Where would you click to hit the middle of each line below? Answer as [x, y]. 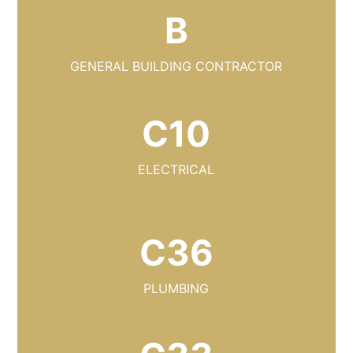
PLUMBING [176, 289]
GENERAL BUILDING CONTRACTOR [176, 67]
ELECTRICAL [176, 170]
